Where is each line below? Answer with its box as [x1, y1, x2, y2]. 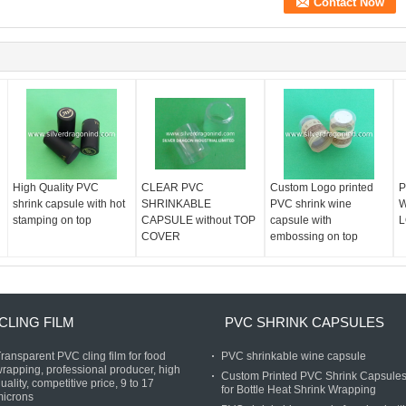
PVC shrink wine [269, 198, 352, 210]
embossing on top [269, 230, 358, 243]
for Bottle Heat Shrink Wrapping [221, 383, 376, 396]
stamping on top [13, 214, 92, 227]
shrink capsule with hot [13, 198, 126, 210]
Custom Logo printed [269, 181, 373, 194]
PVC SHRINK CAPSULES [225, 314, 384, 330]
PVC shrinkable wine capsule [221, 350, 366, 362]
